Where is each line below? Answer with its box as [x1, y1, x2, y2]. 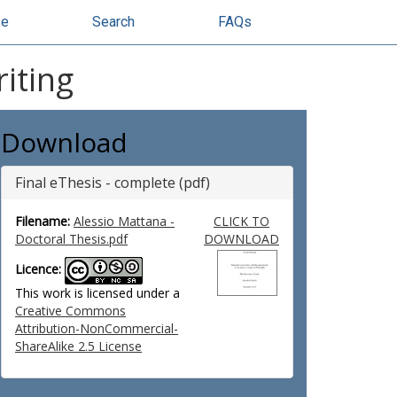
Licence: [15, 261, 61, 278]
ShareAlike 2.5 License [15, 338, 142, 354]
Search [92, 13, 135, 30]
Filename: [15, 213, 70, 230]
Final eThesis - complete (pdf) [15, 173, 210, 192]
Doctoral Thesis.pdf [15, 230, 128, 247]
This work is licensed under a [15, 284, 180, 301]
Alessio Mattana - [74, 213, 175, 230]
